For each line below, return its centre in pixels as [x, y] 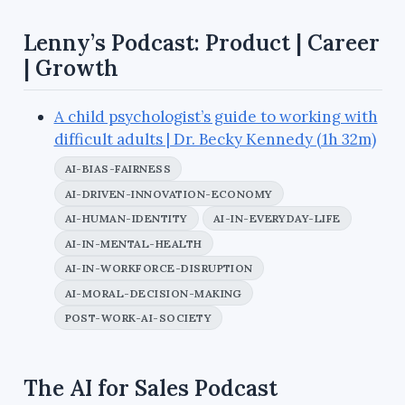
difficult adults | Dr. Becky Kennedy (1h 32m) [215, 139]
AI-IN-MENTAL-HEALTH [133, 243]
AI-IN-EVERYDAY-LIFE [277, 219]
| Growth [71, 69]
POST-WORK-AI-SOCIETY [138, 318]
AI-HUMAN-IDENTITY [126, 219]
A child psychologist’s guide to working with [216, 116]
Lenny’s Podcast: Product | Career [201, 43]
